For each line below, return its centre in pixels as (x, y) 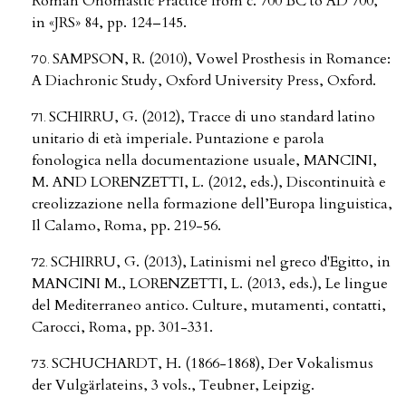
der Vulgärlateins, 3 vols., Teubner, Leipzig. (173, 386)
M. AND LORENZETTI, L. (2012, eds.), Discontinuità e (209, 183)
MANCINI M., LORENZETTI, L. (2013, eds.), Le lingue (210, 284)
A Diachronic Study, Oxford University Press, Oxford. (204, 81)
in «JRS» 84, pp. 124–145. (109, 23)
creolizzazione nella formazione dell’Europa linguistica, (212, 204)
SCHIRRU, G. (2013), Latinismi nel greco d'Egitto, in (221, 262)
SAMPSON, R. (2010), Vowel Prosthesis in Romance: (222, 59)
